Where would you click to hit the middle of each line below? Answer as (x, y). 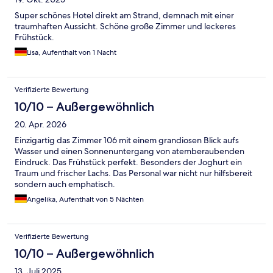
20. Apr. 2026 (41, 125)
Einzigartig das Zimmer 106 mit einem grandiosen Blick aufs (127, 140)
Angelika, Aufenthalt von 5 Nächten (85, 200)
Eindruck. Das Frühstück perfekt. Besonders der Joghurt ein (128, 162)
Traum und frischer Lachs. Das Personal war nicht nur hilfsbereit (133, 173)
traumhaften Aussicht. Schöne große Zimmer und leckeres (125, 27)
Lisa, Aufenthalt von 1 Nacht (72, 53)
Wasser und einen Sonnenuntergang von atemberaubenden (129, 151)
